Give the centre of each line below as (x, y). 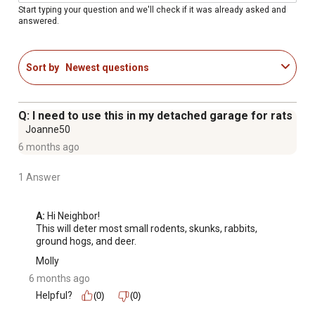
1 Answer (39, 178)
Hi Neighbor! (72, 216)
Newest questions (107, 67)
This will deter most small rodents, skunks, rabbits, (147, 229)
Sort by (43, 67)
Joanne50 (48, 130)
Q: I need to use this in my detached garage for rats (155, 116)
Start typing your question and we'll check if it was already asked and (152, 9)
